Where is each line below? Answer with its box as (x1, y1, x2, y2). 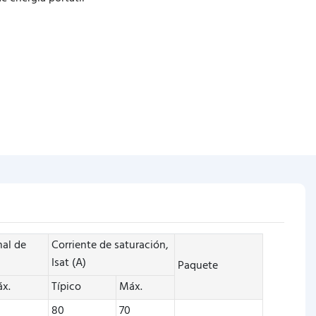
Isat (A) (51, 253, 87, 272)
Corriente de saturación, (51, 236, 169, 255)
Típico (51, 277, 82, 296)
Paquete (178, 256, 219, 275)
